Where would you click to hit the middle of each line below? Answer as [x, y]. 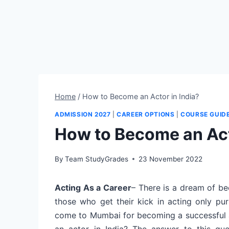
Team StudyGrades [97, 159]
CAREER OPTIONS [146, 114]
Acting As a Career [93, 187]
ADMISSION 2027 [83, 114]
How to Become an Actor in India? [141, 96]
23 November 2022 [171, 159]
